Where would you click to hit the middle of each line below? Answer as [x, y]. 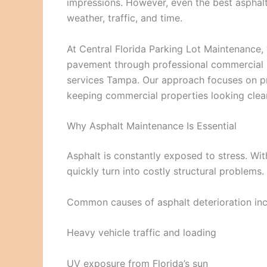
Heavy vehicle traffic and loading [142, 233]
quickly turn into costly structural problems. [165, 171]
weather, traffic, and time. [125, 18]
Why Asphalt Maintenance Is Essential [152, 126]
